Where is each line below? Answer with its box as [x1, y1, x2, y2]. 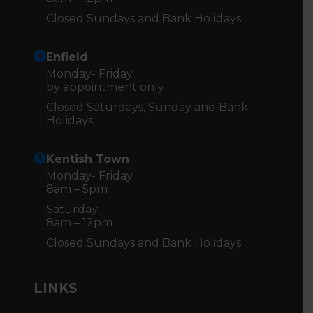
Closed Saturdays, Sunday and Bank [46, 100, 248, 114]
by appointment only [46, 80, 164, 94]
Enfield [46, 50, 88, 64]
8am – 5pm [46, 182, 108, 196]
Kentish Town [46, 152, 129, 166]
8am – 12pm [46, 215, 112, 229]
